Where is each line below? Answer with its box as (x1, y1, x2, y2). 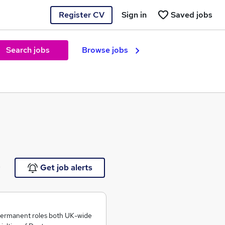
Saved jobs (171, 9, 212, 20)
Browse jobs (82, 45, 128, 55)
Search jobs (6, 45, 50, 55)
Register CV (58, 9, 104, 20)
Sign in (122, 9, 147, 20)
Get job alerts (40, 162, 92, 173)
